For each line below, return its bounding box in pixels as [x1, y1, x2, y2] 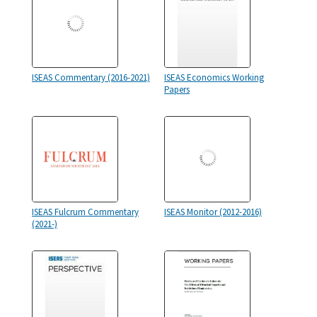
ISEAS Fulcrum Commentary [32, 206, 139, 218]
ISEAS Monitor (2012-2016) [164, 206, 262, 218]
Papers [164, 83, 190, 96]
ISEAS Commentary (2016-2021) [32, 71, 150, 83]
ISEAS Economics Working [164, 71, 264, 83]
